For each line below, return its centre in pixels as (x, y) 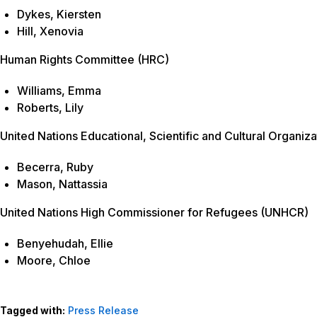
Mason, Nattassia (62, 184)
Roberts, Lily (50, 108)
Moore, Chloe (54, 261)
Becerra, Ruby (55, 167)
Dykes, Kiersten (59, 15)
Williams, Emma (59, 91)
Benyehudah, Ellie (65, 244)
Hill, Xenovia (50, 31)
